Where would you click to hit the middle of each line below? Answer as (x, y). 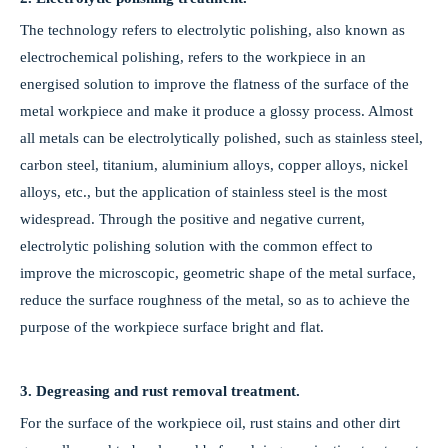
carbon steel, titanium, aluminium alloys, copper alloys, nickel (214, 165)
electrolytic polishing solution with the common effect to (196, 246)
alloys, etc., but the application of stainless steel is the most (203, 192)
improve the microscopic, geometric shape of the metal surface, (218, 273)
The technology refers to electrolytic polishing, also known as (212, 30)
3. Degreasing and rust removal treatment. (160, 391)
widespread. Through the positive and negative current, (192, 219)
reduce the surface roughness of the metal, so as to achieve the (215, 300)
